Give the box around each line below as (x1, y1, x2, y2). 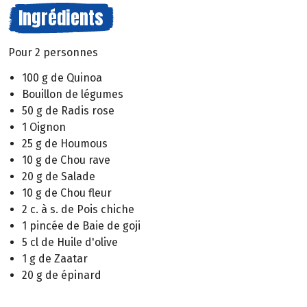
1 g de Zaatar (22, 251, 88, 265)
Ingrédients (19, 4, 103, 32)
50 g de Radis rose (22, 103, 114, 117)
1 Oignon (22, 120, 66, 134)
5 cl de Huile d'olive (22, 235, 118, 249)
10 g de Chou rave (22, 153, 110, 167)
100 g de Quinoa (22, 71, 102, 84)
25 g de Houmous (22, 136, 108, 150)
